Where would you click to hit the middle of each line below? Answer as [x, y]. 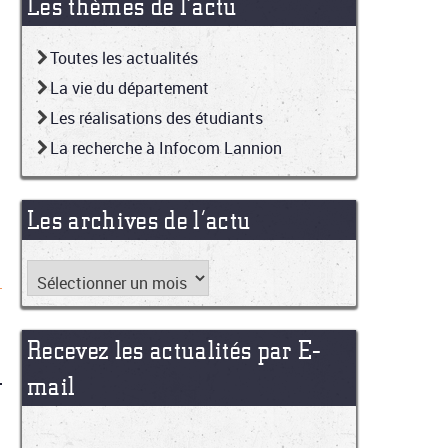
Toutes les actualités [124, 58]
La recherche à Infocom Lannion [166, 148]
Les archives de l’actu [139, 220]
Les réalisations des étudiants [156, 118]
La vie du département [129, 88]
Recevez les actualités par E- [174, 350]
